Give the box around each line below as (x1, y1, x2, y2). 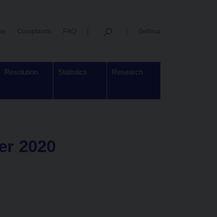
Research (112, 68, 143, 76)
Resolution (4, 68, 38, 76)
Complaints (17, 27, 51, 35)
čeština (139, 27, 160, 35)
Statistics (58, 68, 87, 76)
